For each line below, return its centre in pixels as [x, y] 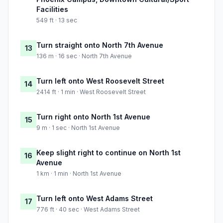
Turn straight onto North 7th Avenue [100, 45]
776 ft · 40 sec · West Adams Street [88, 210]
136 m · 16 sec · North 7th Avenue [84, 56]
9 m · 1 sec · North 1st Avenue [78, 128]
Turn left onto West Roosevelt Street [100, 81]
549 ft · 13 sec [57, 20]
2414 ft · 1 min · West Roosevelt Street [91, 92]
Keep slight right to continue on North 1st [109, 153]
